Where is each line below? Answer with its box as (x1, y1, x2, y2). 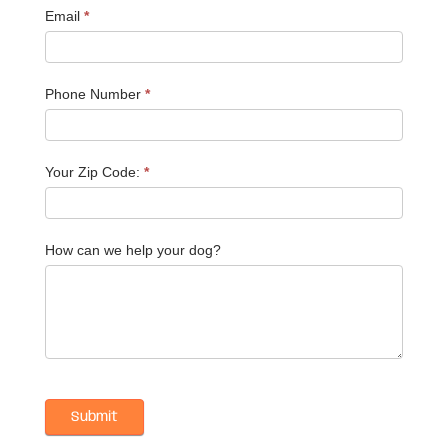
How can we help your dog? (44, 241, 221, 258)
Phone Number (44, 85, 145, 102)
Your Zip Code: (44, 163, 144, 180)
